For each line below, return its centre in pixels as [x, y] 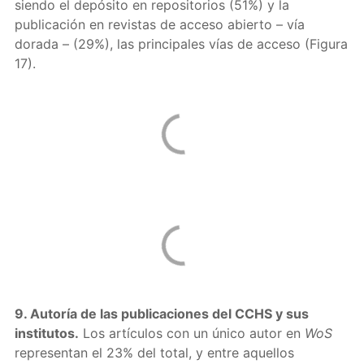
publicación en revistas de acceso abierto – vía [159, 24]
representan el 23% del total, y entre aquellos [154, 353]
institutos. [46, 333]
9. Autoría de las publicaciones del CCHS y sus [161, 314]
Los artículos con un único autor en [191, 333]
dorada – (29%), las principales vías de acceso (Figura [181, 44]
